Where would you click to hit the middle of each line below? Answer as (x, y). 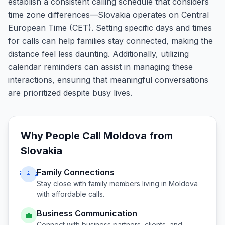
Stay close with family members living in (103, 184)
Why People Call (62, 136)
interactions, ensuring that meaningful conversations (108, 80)
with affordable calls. (71, 194)
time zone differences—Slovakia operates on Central (108, 15)
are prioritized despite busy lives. (70, 93)
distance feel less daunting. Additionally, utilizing (98, 54)
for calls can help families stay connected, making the (110, 41)
